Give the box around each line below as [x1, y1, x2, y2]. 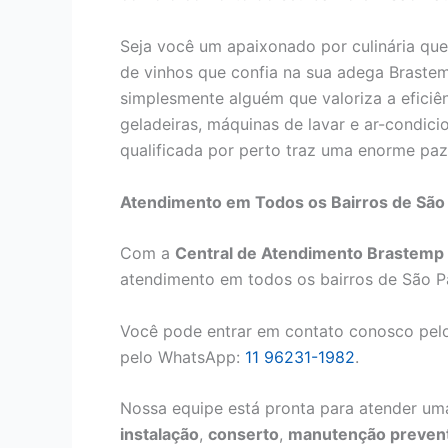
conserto [208, 424, 279, 445]
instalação [120, 424, 199, 445]
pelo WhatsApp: [120, 346, 245, 367]
